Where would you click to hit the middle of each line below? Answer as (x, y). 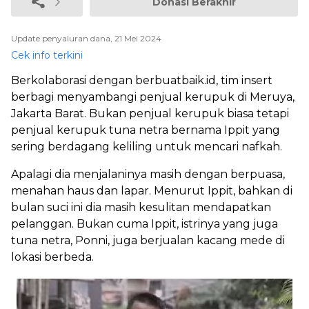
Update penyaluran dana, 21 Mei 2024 (86, 38)
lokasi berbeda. (52, 257)
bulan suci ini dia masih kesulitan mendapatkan (141, 207)
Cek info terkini (47, 55)
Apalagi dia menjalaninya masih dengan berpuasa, (148, 174)
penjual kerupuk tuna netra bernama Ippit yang (146, 130)
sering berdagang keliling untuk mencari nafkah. (147, 147)
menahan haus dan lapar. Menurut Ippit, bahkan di (152, 191)
